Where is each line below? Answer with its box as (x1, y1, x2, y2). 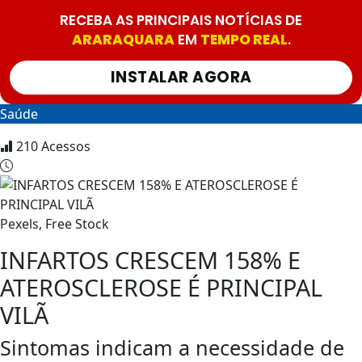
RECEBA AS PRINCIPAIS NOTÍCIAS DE (60, 11, 302, 31)
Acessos (41, 137, 90, 156)
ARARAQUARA (71, 30, 175, 50)
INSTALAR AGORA (110, 66, 252, 89)
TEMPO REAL (200, 30, 288, 50)
